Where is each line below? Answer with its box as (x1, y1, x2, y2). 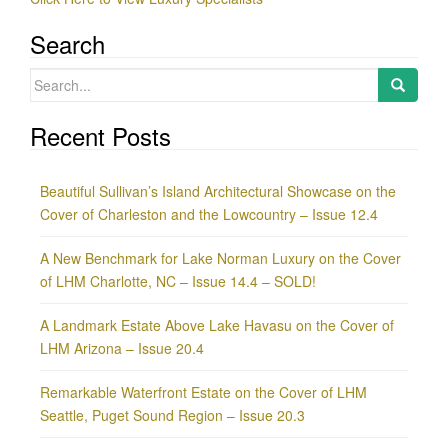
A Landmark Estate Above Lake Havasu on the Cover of (40, 315, 394, 335)
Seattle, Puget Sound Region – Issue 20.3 (40, 405, 305, 425)
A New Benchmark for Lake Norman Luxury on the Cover (40, 248, 401, 268)
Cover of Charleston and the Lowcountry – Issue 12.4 (40, 204, 378, 224)
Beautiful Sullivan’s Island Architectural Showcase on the (40, 181, 396, 201)
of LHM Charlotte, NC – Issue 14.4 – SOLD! (40, 271, 316, 291)
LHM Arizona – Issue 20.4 (40, 338, 204, 358)
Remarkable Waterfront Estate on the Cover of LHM (40, 382, 367, 402)
